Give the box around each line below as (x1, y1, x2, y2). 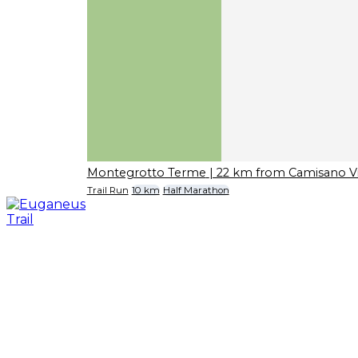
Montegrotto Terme (86, 165, 206, 180)
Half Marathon (162, 185, 229, 197)
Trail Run (86, 185, 129, 197)
